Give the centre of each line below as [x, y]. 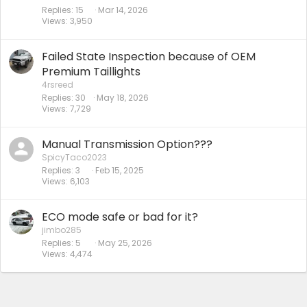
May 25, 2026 [125, 243]
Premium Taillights [91, 71]
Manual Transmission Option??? [127, 144]
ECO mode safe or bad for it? [120, 217]
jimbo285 [62, 230]
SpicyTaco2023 [74, 157]
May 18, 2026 [123, 97]
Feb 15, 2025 [120, 170]
